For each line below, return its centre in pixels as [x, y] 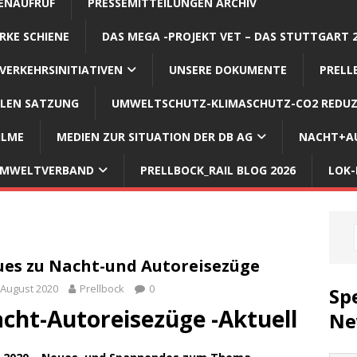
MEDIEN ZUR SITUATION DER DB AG [155, 136]
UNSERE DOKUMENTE [228, 69]
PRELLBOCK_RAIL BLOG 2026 [218, 170]
